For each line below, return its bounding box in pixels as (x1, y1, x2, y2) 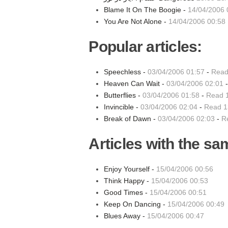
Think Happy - (104, 177, 152, 185)
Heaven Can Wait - (104, 79, 167, 88)
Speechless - (104, 68, 148, 76)
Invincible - (104, 103, 141, 111)
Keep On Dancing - (104, 200, 168, 208)
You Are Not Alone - (104, 17, 169, 25)
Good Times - (104, 188, 150, 196)
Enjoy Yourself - (104, 165, 157, 173)
